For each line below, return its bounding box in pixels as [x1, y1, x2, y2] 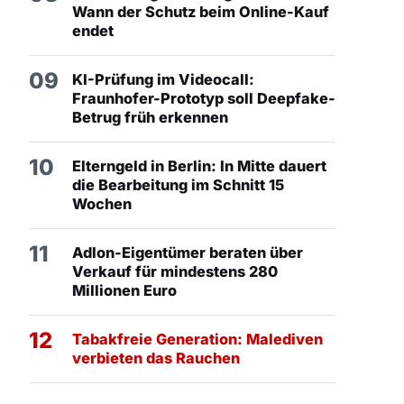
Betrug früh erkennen [72, 108, 228, 127]
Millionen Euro [72, 281, 177, 300]
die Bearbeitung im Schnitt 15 [72, 176, 284, 195]
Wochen [72, 195, 132, 214]
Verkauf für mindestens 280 [72, 262, 278, 281]
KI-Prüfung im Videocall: [72, 70, 254, 89]
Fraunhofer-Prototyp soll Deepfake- [72, 89, 335, 108]
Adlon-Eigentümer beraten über [72, 243, 303, 262]
